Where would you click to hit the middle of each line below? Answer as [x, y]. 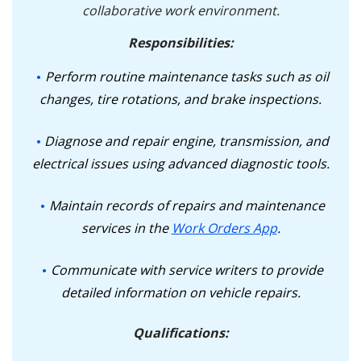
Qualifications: [180, 333]
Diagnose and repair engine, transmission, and [187, 141]
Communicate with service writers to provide [187, 270]
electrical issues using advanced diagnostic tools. [180, 164]
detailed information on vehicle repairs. [180, 293]
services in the [126, 228]
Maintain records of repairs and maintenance [187, 205]
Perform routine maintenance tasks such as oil [187, 77]
